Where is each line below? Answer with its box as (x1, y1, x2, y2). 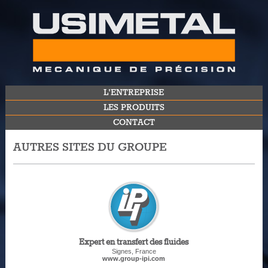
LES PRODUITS (103, 102, 165, 113)
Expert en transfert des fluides (79, 237, 189, 248)
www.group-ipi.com (102, 255, 166, 262)
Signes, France (111, 248, 156, 255)
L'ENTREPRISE (103, 87, 165, 98)
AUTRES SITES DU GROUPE (13, 140, 167, 155)
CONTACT (112, 117, 155, 128)
